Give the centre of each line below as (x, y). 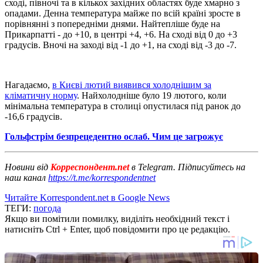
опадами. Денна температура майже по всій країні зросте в (123, 13)
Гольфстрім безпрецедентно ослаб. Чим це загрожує (114, 136)
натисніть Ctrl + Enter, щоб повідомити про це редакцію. (117, 229)
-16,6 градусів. (33, 116)
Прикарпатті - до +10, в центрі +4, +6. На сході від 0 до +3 (121, 34)
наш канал (26, 177)
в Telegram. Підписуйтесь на (188, 167)
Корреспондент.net (90, 167)
